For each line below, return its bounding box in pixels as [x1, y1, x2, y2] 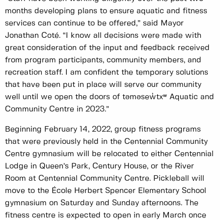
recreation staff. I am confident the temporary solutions [5, 69, 208, 77]
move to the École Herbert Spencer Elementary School [5, 187, 206, 195]
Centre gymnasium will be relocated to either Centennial [5, 150, 214, 158]
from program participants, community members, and [5, 56, 201, 64]
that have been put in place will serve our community [5, 81, 201, 89]
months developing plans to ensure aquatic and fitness [5, 7, 207, 15]
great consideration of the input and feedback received [5, 44, 210, 52]
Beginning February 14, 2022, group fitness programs [5, 126, 201, 134]
